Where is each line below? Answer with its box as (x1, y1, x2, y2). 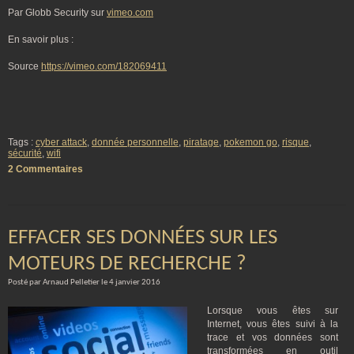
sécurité (8, 148, 42, 159)
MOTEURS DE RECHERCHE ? (8, 254, 247, 275)
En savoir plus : (8, 34, 73, 45)
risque (282, 137, 309, 148)
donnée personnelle (92, 137, 179, 148)
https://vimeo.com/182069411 (41, 61, 167, 72)
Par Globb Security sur (8, 7, 107, 18)
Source (8, 61, 41, 72)
